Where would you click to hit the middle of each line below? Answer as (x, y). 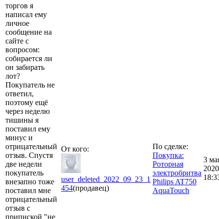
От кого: (75, 149)
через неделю (28, 111)
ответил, (20, 93)
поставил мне (28, 190)
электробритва (177, 173)
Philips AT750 (175, 181)
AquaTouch (171, 190)
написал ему (26, 14)
